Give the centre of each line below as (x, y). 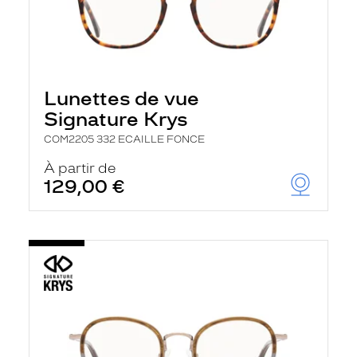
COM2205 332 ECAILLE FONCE (124, 139)
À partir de (80, 168)
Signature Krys (116, 119)
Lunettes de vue (122, 98)
